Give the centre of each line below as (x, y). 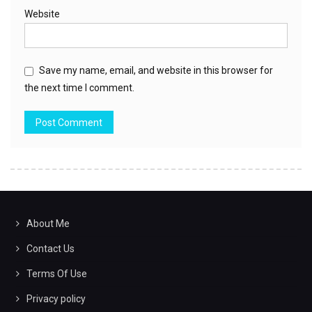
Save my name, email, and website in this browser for (156, 70)
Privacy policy (56, 298)
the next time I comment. (79, 87)
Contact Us (50, 248)
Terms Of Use (56, 273)
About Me (48, 223)
